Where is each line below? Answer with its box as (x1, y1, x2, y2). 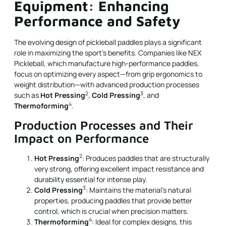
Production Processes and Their (14, 118, 193, 132)
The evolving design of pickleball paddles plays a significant (14, 37, 202, 47)
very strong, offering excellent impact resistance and (34, 163, 204, 174)
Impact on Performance (14, 131, 149, 145)
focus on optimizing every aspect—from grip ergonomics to (14, 69, 202, 79)
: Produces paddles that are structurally (82, 153, 209, 163)
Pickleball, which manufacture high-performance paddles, (14, 59, 199, 69)
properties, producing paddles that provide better (34, 195, 192, 205)
